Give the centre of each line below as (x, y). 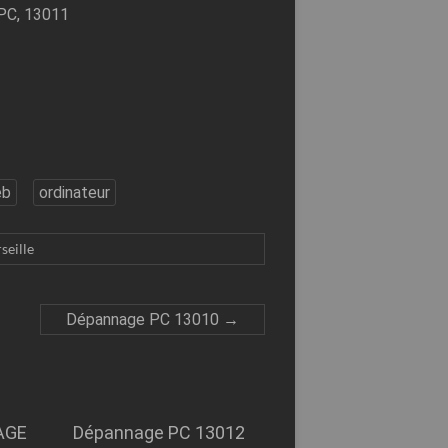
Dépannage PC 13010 (144, 320)
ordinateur (74, 193)
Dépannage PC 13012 (158, 433)
